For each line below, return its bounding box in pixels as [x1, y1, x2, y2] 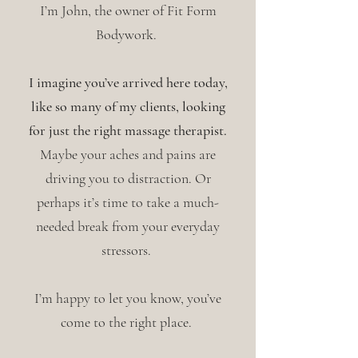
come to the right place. [61, 313, 195, 331]
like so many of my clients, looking [30, 97, 225, 115]
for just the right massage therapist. [29, 121, 227, 139]
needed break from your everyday [36, 217, 220, 235]
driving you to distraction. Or [45, 169, 211, 187]
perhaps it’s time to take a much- [37, 193, 219, 211]
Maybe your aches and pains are [40, 145, 216, 163]
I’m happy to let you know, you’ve [34, 289, 221, 307]
